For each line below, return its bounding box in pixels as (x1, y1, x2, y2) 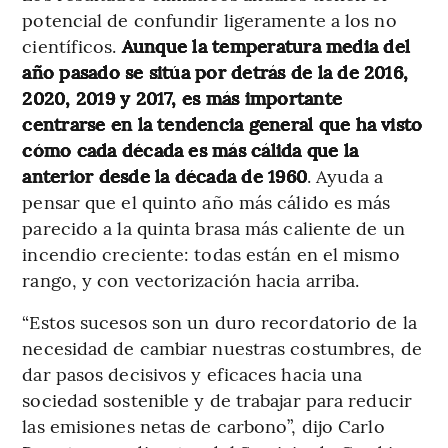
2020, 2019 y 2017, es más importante (22, 85, 343, 111)
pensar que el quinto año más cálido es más (22, 189, 391, 215)
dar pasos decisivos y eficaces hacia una (22, 361, 363, 387)
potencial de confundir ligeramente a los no (22, 7, 397, 33)
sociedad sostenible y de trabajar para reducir (22, 387, 412, 413)
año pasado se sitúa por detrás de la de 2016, (22, 59, 409, 85)
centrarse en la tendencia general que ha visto (22, 111, 423, 137)
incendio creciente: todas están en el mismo (22, 241, 400, 267)
